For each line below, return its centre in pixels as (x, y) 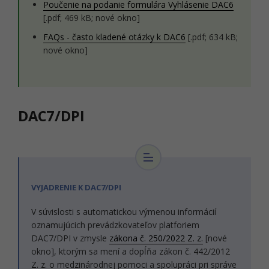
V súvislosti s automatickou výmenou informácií (124, 212)
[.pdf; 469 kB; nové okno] (92, 18)
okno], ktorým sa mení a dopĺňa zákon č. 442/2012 (131, 251)
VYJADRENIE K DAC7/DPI (76, 187)
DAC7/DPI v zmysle (70, 238)
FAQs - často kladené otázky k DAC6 (114, 37)
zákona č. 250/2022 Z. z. (156, 238)
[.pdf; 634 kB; (212, 37)
